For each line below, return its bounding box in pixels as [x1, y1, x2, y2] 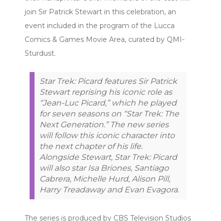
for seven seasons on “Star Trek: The [39, 109, 179, 118]
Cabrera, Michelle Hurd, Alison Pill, [39, 174, 170, 184]
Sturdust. [25, 48, 56, 58]
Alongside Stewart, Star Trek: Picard [39, 152, 177, 162]
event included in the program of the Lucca [25, 21, 175, 30]
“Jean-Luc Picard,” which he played [39, 98, 177, 108]
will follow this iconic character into [39, 130, 175, 140]
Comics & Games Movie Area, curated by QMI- [25, 35, 184, 44]
